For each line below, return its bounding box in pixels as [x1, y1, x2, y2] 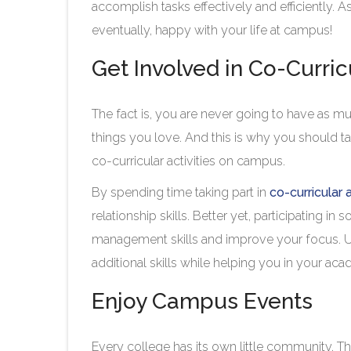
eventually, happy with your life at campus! [92, 23, 345, 38]
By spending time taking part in [92, 185, 270, 201]
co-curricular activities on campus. [92, 154, 288, 169]
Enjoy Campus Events [92, 288, 318, 315]
